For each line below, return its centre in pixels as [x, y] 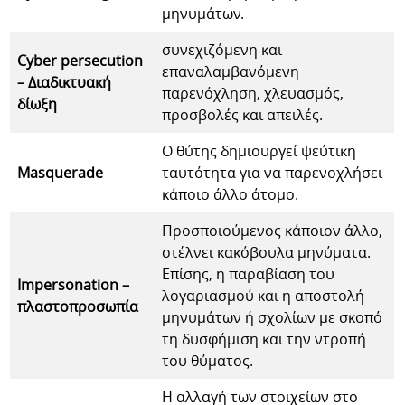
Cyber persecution [80, 60]
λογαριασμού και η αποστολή [264, 295]
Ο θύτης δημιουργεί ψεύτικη [259, 151]
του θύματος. [208, 360]
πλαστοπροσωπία [78, 306]
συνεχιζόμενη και [222, 49]
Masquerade [61, 172]
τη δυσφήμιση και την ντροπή [264, 339]
